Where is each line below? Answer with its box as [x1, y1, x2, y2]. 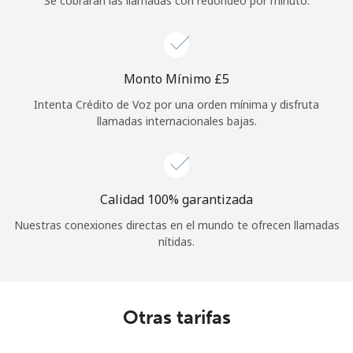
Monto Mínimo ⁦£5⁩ [124, 69, 229, 87]
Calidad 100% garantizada [100, 190, 253, 208]
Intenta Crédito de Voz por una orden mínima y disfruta [34, 96, 319, 112]
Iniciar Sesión [136, 10, 217, 28]
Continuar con [140, 95, 213, 111]
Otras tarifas [122, 305, 231, 329]
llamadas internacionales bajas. [96, 113, 257, 128]
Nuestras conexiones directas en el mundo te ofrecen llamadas [13, 217, 340, 232]
